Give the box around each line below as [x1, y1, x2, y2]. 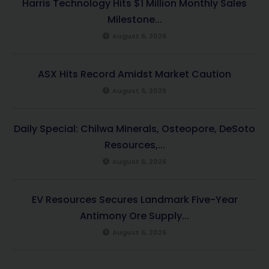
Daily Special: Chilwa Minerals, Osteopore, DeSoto [14, 121, 255, 136]
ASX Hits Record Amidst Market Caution [38, 67, 231, 81]
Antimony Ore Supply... [80, 208, 189, 223]
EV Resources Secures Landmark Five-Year [31, 192, 238, 207]
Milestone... [107, 12, 162, 26]
